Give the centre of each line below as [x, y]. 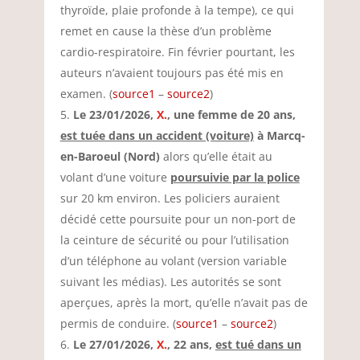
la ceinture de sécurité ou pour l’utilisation [174, 240]
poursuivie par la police [235, 177]
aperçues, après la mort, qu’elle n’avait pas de [184, 303]
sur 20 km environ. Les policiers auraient [170, 198]
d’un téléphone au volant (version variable [173, 261]
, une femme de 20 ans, [231, 115]
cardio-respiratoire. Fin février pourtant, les [177, 52]
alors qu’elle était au [216, 156]
